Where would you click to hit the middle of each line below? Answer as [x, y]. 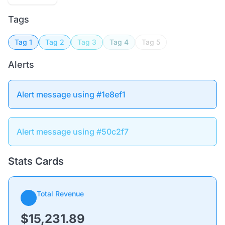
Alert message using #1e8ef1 [71, 94]
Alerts [21, 65]
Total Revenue [60, 194]
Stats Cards [36, 161]
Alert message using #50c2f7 [73, 132]
